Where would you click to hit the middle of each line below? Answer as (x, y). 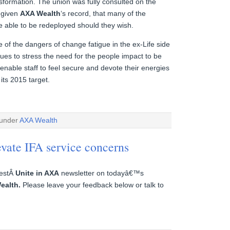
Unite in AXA (37, 173)
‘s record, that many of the (103, 13)
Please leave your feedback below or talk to (92, 185)
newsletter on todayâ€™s (101, 173)
